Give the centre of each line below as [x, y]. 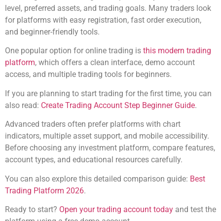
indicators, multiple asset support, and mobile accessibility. [107, 136]
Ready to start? [32, 209]
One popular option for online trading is [74, 51]
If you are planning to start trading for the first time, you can [108, 93]
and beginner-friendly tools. [52, 32]
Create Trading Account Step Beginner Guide [118, 105]
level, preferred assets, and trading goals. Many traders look [108, 8]
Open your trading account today [116, 209]
